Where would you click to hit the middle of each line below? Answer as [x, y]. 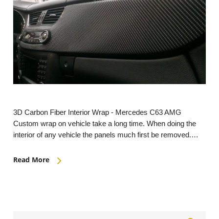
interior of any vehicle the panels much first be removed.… [106, 135]
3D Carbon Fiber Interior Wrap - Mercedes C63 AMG [97, 112]
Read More [31, 160]
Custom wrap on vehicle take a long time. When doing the [104, 124]
